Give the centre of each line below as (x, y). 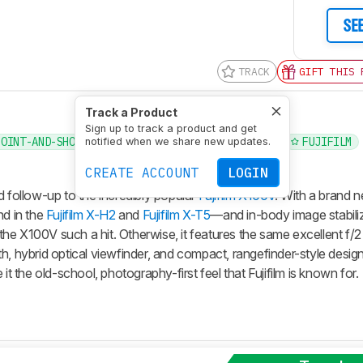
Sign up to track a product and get (171, 128)
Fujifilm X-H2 (81, 214)
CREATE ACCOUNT (141, 172)
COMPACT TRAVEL (231, 141)
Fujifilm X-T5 (176, 214)
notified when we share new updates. (177, 141)
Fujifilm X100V (237, 195)
